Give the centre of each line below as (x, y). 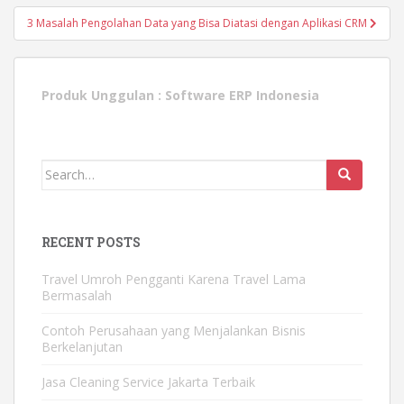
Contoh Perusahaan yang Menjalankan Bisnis (174, 330)
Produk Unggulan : (103, 95)
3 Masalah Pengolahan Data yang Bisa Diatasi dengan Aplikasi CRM (198, 23)
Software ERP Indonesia (242, 95)
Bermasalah (77, 295)
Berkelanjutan (82, 346)
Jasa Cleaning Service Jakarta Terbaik (148, 381)
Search (63, 169)
